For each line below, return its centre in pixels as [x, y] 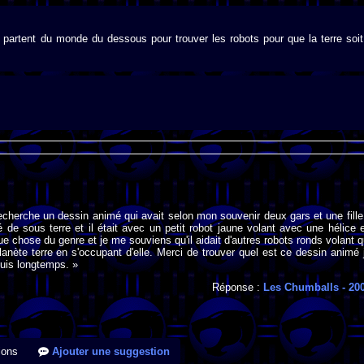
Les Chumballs [301, 288]
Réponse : [238, 288]
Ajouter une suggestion [109, 352]
